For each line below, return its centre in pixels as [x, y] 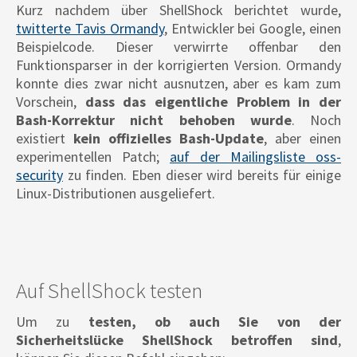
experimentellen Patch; [93, 157]
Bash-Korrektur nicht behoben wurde [154, 120]
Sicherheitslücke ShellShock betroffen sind [177, 340]
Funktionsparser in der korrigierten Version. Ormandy [178, 65]
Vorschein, [51, 102]
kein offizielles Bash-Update [169, 139]
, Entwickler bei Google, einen [253, 29]
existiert [45, 139]
